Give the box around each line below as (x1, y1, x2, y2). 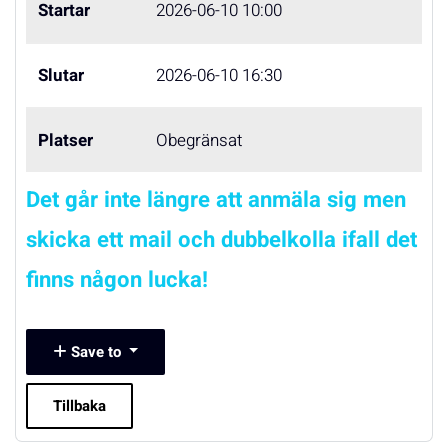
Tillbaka (53, 395, 106, 417)
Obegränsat (156, 128, 243, 153)
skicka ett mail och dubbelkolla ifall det (26, 224, 417, 256)
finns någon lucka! (26, 264, 208, 296)
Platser (38, 128, 93, 153)
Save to (67, 340, 125, 363)
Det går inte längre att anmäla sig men (26, 184, 406, 216)
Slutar (38, 63, 84, 88)
